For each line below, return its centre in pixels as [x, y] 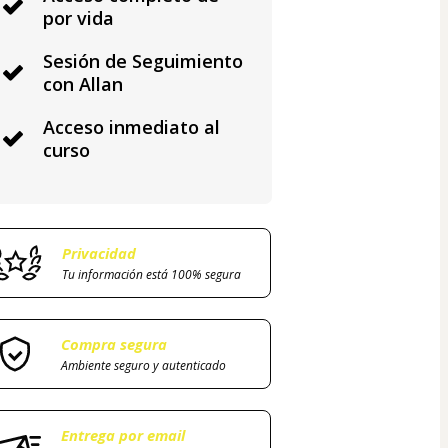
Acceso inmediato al [131, 127]
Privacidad [98, 253]
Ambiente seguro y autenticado [143, 366]
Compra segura [113, 344]
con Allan [82, 84]
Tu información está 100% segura [151, 275]
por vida [78, 18]
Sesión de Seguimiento [142, 61]
